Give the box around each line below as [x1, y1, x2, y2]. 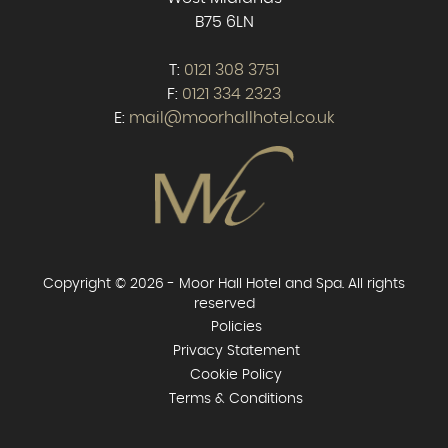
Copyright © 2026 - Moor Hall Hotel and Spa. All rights [43, 277, 405, 292]
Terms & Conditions [169, 392, 303, 407]
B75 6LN [194, 14, 254, 31]
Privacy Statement [172, 344, 300, 359]
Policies [210, 320, 262, 335]
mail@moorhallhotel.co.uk [129, 110, 334, 127]
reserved [193, 297, 255, 312]
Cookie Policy [190, 368, 282, 383]
